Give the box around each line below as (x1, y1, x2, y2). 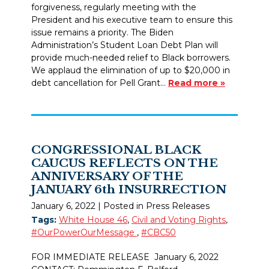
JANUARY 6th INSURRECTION (31, 181, 226, 196)
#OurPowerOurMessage (31, 226, 137, 238)
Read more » (168, 77, 225, 88)
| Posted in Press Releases (98, 200, 210, 211)
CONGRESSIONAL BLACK (31, 142, 201, 157)
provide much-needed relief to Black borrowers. (31, 52, 231, 63)
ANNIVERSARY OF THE (31, 168, 183, 183)
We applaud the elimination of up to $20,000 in (31, 64, 230, 76)
